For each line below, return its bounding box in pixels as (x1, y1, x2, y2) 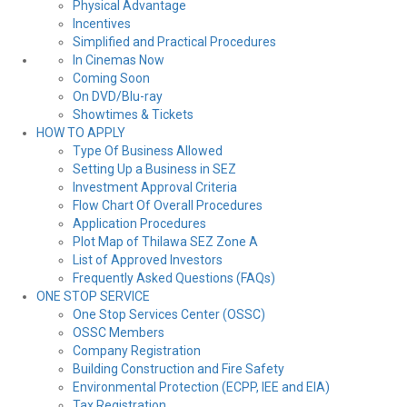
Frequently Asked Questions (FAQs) (73, 271, 275, 286)
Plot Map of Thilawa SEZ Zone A (73, 234, 258, 250)
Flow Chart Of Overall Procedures (73, 198, 263, 213)
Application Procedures (73, 216, 206, 232)
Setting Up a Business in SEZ (73, 162, 236, 177)
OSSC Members (73, 325, 164, 341)
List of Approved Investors (73, 253, 223, 268)
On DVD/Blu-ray (73, 89, 163, 104)
